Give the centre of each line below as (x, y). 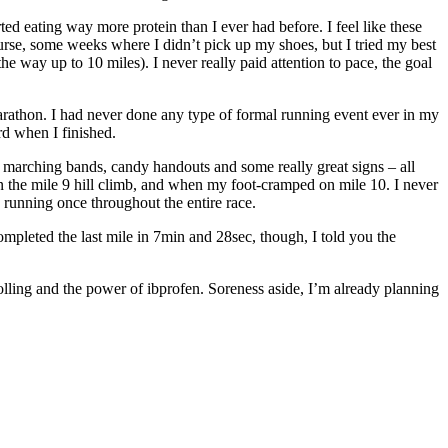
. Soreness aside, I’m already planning (319, 288)
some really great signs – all (326, 166)
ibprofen (173, 288)
